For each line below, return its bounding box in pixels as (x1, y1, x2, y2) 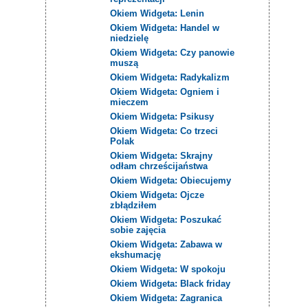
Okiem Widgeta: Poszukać (110, 214, 222, 225)
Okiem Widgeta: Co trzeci (110, 125, 219, 136)
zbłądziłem (110, 199, 157, 210)
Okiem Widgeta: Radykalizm (110, 71, 230, 82)
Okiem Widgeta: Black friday (110, 278, 231, 289)
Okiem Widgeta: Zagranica (110, 292, 223, 303)
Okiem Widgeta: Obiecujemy (110, 175, 232, 186)
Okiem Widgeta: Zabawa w (110, 239, 223, 250)
